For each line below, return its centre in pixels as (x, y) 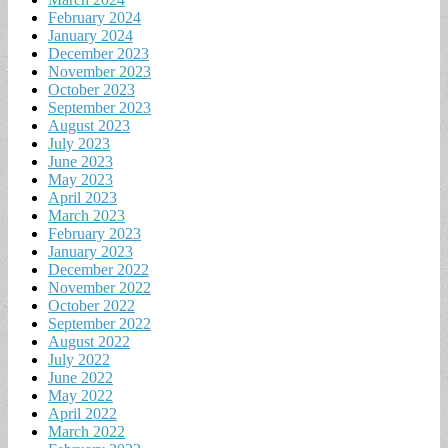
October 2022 (91, 305)
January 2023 (90, 251)
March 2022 (86, 431)
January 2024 (90, 35)
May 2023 (80, 179)
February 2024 (94, 17)
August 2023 (89, 125)
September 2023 (99, 107)
